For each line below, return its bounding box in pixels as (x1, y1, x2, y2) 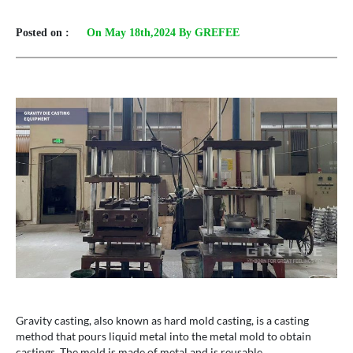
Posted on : (16, 26, 69, 39)
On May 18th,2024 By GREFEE (86, 26, 240, 39)
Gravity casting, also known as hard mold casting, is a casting (16, 314, 309, 328)
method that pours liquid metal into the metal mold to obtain (16, 329, 311, 344)
